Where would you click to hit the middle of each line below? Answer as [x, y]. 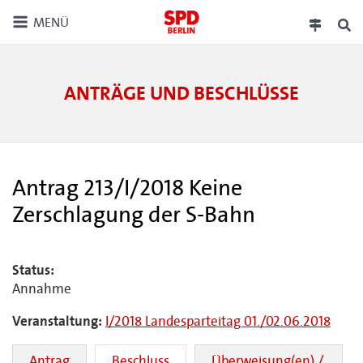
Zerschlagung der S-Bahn [134, 215]
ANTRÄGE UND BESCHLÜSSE [181, 93]
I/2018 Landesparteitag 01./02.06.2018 [218, 321]
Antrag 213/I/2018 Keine [127, 188]
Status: [33, 270]
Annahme [42, 289]
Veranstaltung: [57, 321]
